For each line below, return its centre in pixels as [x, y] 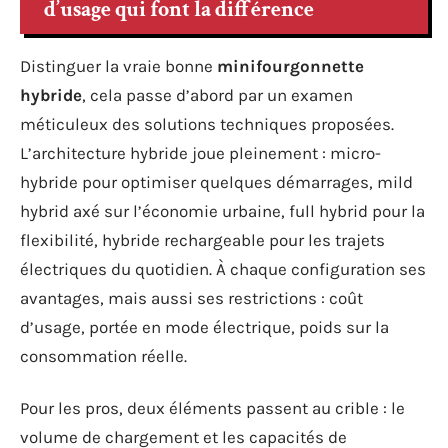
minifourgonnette [290, 66]
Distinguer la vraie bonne [118, 66]
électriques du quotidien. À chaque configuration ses [223, 269]
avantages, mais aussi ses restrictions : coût [191, 298]
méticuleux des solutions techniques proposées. [207, 124]
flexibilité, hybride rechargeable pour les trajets [202, 240]
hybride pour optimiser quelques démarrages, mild [216, 182]
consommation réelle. [103, 356]
